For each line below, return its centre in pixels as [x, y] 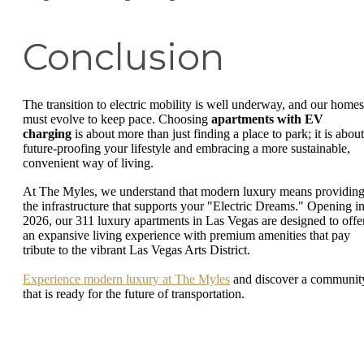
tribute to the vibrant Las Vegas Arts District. [136, 250]
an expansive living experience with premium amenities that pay [186, 236]
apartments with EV [267, 119]
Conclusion [123, 56]
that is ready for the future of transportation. [134, 293]
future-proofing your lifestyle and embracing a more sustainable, [186, 148]
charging [47, 133]
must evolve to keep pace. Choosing [117, 119]
